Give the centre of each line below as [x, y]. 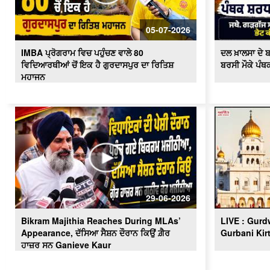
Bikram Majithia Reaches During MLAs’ [101, 221]
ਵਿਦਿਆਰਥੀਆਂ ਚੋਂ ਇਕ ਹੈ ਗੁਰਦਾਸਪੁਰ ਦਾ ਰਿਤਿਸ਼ [97, 64]
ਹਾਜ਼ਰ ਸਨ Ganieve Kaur [66, 245]
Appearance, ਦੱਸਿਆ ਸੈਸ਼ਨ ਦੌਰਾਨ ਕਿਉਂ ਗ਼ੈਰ [96, 233]
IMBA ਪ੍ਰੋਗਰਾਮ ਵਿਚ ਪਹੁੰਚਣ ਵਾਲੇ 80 [82, 52]
